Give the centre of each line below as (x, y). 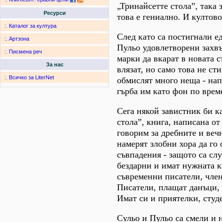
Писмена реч (26, 52)
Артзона (19, 39)
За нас (55, 65)
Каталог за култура (33, 26)
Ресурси (55, 13)
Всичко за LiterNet (31, 78)
